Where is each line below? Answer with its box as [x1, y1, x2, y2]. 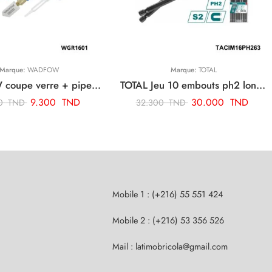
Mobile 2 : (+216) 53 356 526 [112, 213, 224, 226]
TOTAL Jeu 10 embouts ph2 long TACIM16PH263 [256, 77, 265, 92]
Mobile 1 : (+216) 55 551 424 [112, 187, 223, 200]
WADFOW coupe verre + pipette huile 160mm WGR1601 [92, 77, 101, 92]
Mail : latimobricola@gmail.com [112, 239, 228, 253]
